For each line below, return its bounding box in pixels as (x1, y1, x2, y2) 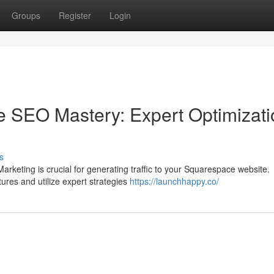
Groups (12, 9, 40, 21)
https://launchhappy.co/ (130, 175, 219, 187)
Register (59, 9, 91, 21)
